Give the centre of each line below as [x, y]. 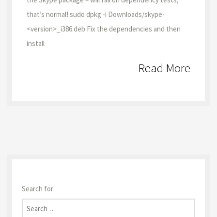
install [36, 43]
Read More [164, 68]
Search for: [38, 189]
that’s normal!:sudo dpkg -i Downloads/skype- [96, 14]
